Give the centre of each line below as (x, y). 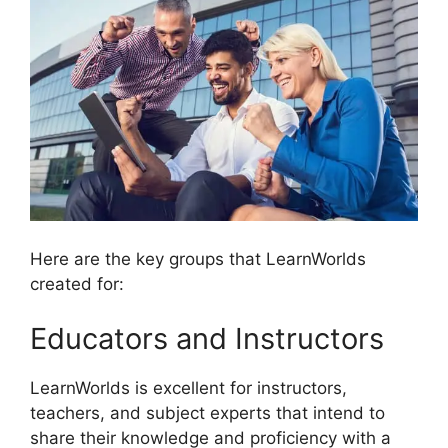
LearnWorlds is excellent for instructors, (188, 388)
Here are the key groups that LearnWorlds (198, 258)
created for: (77, 283)
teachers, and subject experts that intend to (207, 413)
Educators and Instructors (207, 339)
